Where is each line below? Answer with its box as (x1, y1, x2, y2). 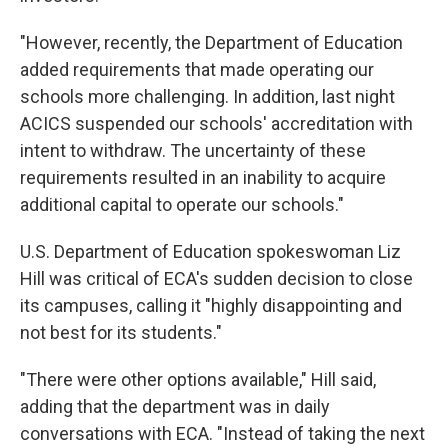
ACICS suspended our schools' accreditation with (20, 113, 413, 134)
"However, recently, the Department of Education (20, 32, 403, 53)
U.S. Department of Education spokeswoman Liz (20, 241, 401, 262)
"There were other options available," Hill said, (20, 369, 376, 390)
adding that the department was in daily (20, 396, 330, 417)
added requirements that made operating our (20, 59, 374, 80)
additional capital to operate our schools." (20, 194, 344, 215)
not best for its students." (20, 322, 222, 343)
